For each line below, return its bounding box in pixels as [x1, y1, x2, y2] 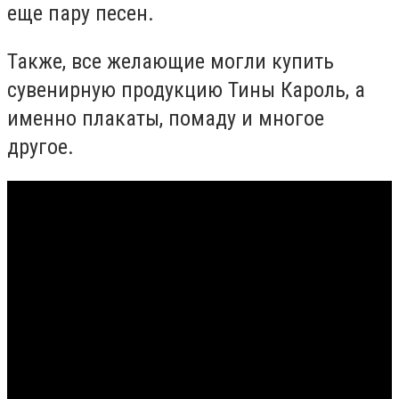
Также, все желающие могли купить [7, 48, 334, 74]
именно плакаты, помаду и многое [7, 105, 324, 131]
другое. [7, 134, 74, 159]
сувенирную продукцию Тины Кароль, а [7, 77, 365, 102]
